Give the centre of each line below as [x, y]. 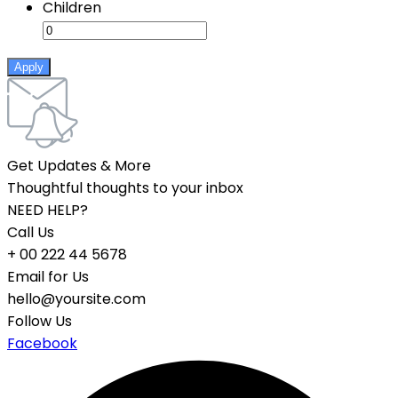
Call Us [31, 233]
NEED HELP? [48, 211]
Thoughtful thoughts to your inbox [125, 188]
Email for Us [48, 277]
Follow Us [40, 322]
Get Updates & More [79, 166]
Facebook [42, 344]
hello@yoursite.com [76, 299]
